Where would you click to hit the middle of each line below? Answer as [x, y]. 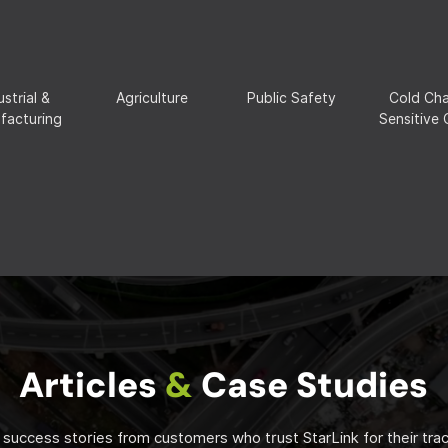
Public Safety [291, 97]
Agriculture [152, 97]
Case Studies [314, 384]
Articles [92, 384]
